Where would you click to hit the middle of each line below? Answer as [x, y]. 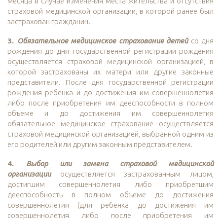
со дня [201, 41]
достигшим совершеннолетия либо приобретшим [110, 184]
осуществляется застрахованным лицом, [132, 174]
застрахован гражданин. [49, 22]
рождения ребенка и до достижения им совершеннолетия [110, 93]
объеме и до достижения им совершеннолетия [110, 113]
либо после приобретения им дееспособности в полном [110, 103]
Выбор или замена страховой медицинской [120, 164]
